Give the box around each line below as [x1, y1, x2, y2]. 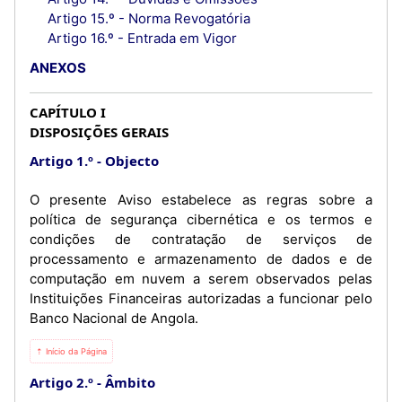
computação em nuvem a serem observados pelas [30, 270, 372, 287]
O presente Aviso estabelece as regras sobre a [30, 191, 372, 208]
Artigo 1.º [30, 152, 93, 170]
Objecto [105, 152, 159, 170]
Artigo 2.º [30, 373, 93, 391]
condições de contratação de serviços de [30, 231, 372, 248]
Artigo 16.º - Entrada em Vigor [47, 30, 237, 48]
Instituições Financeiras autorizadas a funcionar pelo [30, 290, 372, 307]
